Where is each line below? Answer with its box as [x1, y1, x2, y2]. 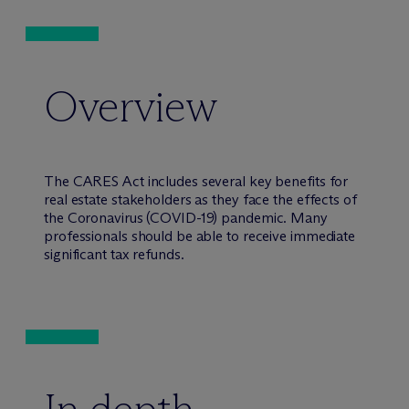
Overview [44, 79, 217, 133]
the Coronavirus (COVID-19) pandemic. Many [44, 208, 328, 226]
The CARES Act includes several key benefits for [44, 172, 349, 190]
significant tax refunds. [44, 245, 184, 263]
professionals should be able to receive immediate [44, 226, 356, 245]
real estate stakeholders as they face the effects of [44, 190, 357, 208]
